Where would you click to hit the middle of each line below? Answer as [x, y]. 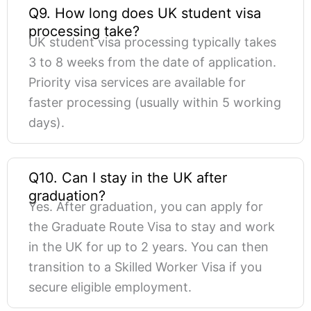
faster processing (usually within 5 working [155, 103]
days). [47, 123]
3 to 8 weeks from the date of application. [152, 62]
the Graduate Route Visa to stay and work [152, 227]
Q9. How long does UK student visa [145, 14]
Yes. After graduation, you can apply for [146, 207]
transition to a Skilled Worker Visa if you [145, 267]
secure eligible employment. [110, 287]
